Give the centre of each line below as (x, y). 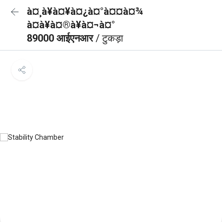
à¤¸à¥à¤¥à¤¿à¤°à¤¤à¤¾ (85, 11)
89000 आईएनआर (61, 38)
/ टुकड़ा (110, 38)
